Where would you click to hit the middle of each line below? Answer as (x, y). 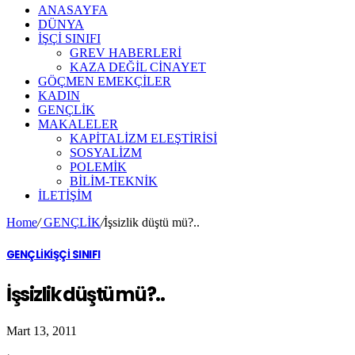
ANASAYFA (73, 10)
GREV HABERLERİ (126, 53)
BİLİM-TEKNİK (114, 181)
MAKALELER (78, 124)
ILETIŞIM (65, 195)
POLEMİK (98, 167)
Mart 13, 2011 (42, 331)
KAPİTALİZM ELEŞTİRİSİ (143, 138)
